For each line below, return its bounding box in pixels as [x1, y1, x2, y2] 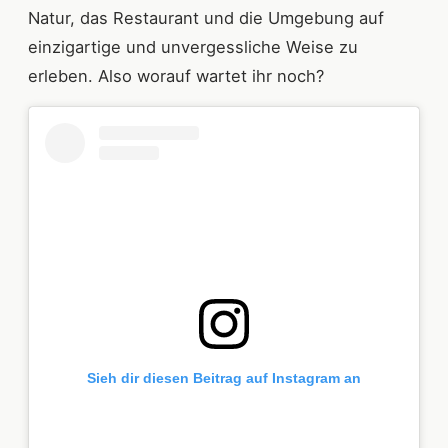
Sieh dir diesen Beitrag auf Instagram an [87, 369, 361, 386]
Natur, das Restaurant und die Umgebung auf [28, 7, 384, 28]
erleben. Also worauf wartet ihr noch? [28, 65, 324, 86]
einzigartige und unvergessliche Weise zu [28, 36, 358, 57]
